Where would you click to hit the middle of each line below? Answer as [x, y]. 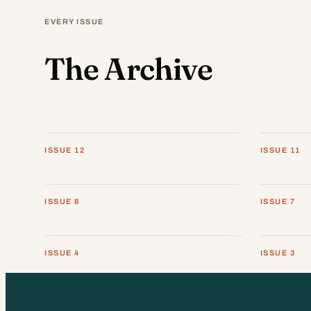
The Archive [129, 68]
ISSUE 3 [278, 253]
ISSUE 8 [62, 202]
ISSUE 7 [278, 202]
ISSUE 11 [280, 150]
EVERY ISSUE [74, 22]
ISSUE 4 [62, 253]
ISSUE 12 [65, 150]
